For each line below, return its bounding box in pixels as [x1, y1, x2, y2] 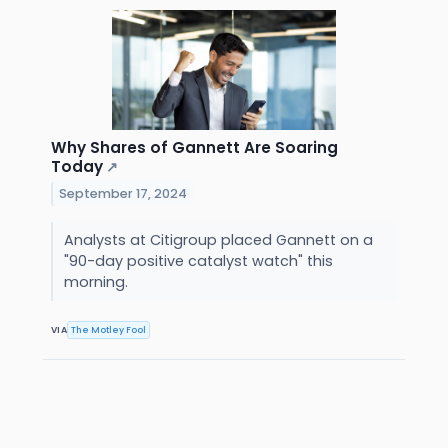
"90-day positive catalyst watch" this [63, 251, 333, 272]
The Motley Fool [71, 323, 147, 336]
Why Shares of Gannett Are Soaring [51, 137, 338, 159]
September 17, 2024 [59, 184, 188, 202]
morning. [63, 272, 132, 293]
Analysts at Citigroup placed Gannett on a [63, 230, 373, 251]
